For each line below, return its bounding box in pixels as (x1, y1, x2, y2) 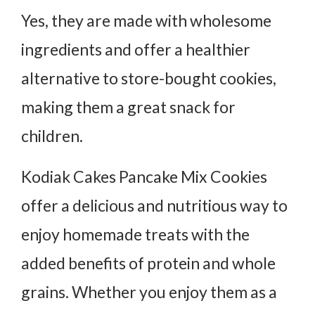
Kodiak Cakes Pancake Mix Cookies (21, 166, 267, 186)
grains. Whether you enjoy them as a (21, 281, 277, 302)
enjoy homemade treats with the (21, 224, 250, 244)
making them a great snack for (21, 96, 236, 117)
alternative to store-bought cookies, (21, 67, 276, 88)
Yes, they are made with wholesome (21, 10, 271, 30)
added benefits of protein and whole (21, 252, 276, 273)
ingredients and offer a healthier (21, 39, 250, 59)
